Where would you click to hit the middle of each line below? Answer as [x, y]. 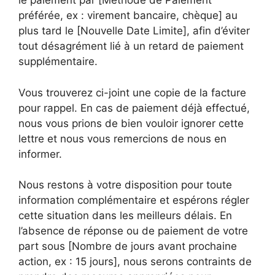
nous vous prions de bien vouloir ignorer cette [131, 123]
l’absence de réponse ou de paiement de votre [133, 231]
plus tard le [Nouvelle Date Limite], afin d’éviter [134, 31]
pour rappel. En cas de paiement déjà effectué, [134, 108]
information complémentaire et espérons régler [134, 200]
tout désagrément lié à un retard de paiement [131, 46]
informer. [40, 154]
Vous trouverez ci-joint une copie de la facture [132, 92]
